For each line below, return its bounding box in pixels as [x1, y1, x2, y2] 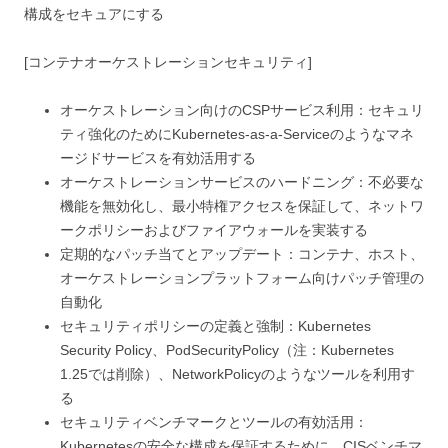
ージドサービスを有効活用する [60, 149, 256, 166]
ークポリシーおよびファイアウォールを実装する [60, 221, 368, 238]
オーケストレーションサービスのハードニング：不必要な [60, 173, 424, 190]
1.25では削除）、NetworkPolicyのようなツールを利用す [60, 365, 415, 382]
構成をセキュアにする [24, 5, 164, 22]
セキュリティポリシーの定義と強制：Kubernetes [60, 317, 371, 334]
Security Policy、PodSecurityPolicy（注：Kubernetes [60, 341, 394, 358]
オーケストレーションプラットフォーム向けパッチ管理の [60, 269, 424, 286]
